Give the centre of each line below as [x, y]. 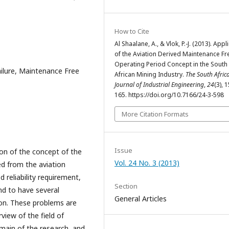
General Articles [141, 199]
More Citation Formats [155, 114]
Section [126, 186]
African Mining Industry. [150, 74]
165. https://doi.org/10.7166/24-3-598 [169, 95]
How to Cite [132, 31]
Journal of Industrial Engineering [159, 85]
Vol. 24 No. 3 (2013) [147, 163]
